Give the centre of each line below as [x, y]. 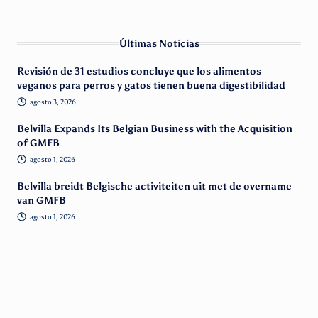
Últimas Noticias [159, 44]
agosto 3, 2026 [53, 102]
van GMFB [42, 200]
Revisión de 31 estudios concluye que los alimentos [139, 72]
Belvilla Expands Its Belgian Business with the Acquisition [155, 128]
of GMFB [38, 143]
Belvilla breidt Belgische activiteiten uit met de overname [154, 186]
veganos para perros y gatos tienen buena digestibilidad [151, 86]
